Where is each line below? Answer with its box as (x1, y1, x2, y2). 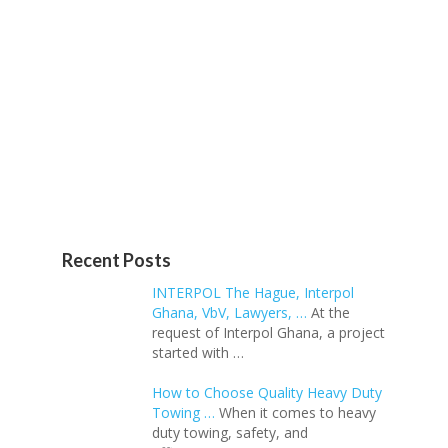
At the (311, 303, 350, 322)
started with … (152, 343, 244, 362)
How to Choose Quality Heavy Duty (152, 383, 382, 402)
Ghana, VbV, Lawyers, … (152, 303, 307, 322)
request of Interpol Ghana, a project (152, 323, 385, 342)
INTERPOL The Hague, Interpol (152, 283, 354, 302)
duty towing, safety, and (152, 423, 308, 442)
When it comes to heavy (219, 403, 376, 422)
